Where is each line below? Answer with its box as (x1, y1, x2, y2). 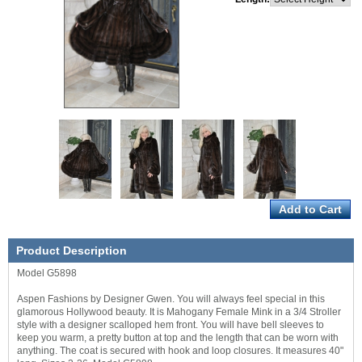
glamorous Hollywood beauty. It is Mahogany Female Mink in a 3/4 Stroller (17, 306, 341, 318)
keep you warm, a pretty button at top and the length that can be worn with (17, 332, 339, 344)
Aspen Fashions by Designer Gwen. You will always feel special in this (17, 293, 325, 305)
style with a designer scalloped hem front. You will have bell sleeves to (17, 319, 324, 331)
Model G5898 (17, 267, 77, 280)
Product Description (16, 244, 127, 258)
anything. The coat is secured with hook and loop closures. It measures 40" (17, 345, 343, 357)
